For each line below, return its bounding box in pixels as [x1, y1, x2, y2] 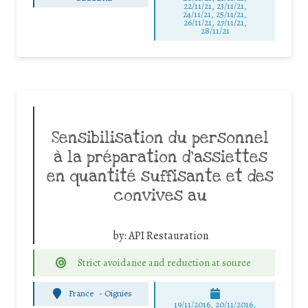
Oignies [104, 287, 133, 300]
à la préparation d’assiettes [53, 146, 267, 168]
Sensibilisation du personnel [52, 127, 269, 148]
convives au [113, 185, 207, 206]
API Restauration [128, 228, 208, 243]
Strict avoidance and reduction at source [77, 255, 251, 269]
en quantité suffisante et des [47, 166, 274, 187]
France [69, 287, 94, 300]
